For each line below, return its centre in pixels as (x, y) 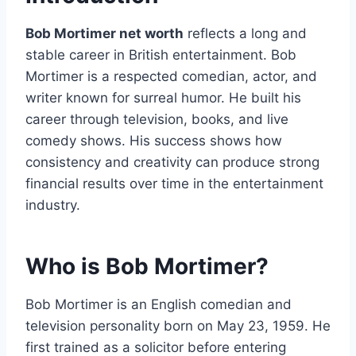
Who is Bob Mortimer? (147, 266)
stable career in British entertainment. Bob (161, 54)
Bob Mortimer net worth (104, 33)
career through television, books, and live (157, 119)
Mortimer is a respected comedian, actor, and (171, 76)
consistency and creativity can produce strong (172, 162)
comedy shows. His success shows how (154, 140)
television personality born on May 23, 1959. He (178, 325)
